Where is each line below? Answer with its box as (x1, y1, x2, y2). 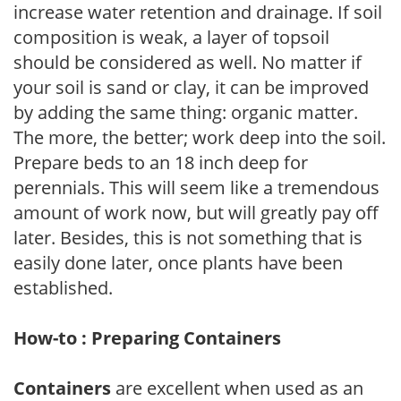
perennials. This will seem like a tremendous (13, 175, 380, 200)
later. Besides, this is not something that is (13, 225, 363, 250)
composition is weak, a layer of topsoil (13, 24, 329, 49)
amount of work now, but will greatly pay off (13, 200, 379, 225)
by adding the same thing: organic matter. (13, 99, 358, 124)
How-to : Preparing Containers (13, 325, 281, 350)
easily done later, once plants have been (13, 250, 343, 275)
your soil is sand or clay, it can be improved (13, 74, 369, 99)
